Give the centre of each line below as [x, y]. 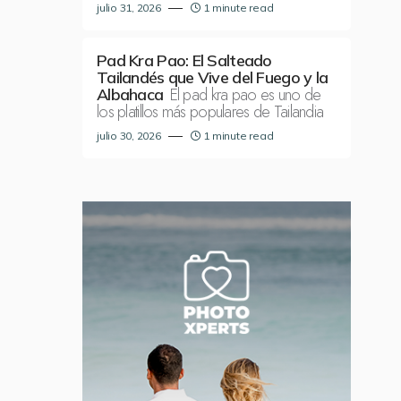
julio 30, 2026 [129, 136]
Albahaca [130, 94]
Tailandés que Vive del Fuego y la [213, 77]
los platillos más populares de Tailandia [210, 112]
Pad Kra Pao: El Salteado [184, 60]
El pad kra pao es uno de [245, 95]
